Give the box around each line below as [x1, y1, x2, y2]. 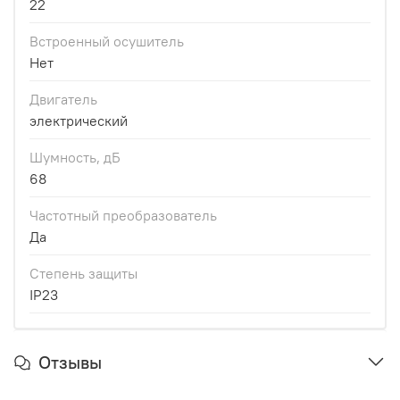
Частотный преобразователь [29, 205, 217, 224]
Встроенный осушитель [29, 31, 184, 50]
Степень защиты [29, 263, 137, 282]
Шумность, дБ [29, 147, 121, 166]
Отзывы [38, 350, 102, 373]
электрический [29, 111, 128, 129]
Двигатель [29, 89, 97, 108]
